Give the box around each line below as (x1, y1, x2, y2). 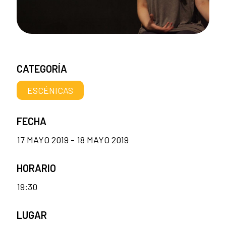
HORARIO (17, 161, 56, 174)
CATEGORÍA (17, 63, 67, 75)
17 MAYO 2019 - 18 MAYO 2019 (17, 134, 129, 145)
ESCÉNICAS (27, 84, 74, 96)
